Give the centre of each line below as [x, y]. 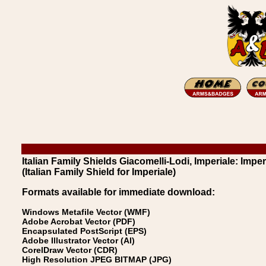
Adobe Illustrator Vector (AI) [78, 240]
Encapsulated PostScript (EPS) [84, 231]
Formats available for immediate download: [118, 192]
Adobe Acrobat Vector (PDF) [79, 221]
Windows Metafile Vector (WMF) [86, 212]
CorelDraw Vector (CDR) [70, 250]
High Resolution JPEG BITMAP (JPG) [97, 259]
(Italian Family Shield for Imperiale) [99, 172]
